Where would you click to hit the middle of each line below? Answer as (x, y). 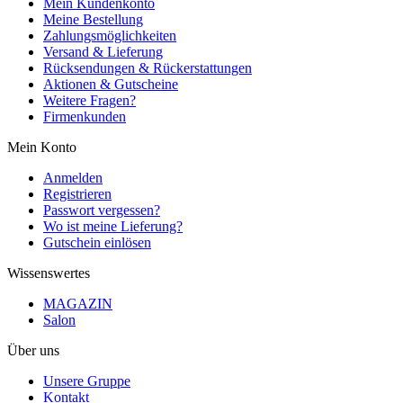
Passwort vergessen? (102, 210)
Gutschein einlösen (97, 243)
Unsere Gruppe (87, 381)
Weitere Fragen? (90, 101)
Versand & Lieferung (103, 52)
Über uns (33, 351)
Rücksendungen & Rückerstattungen (148, 68)
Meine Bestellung (93, 20)
